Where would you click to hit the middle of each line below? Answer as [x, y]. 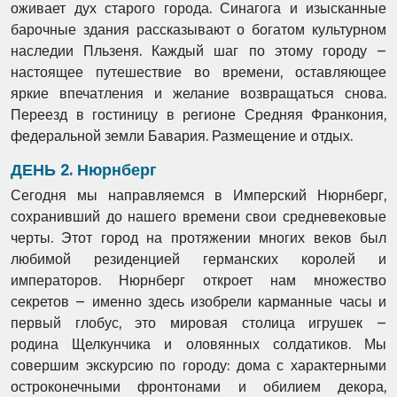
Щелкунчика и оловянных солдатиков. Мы [230, 344]
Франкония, [349, 115]
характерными [339, 366]
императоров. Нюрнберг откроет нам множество [198, 280]
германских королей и [295, 259]
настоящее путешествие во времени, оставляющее [198, 72]
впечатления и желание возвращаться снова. [223, 93]
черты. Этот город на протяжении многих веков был [198, 238]
